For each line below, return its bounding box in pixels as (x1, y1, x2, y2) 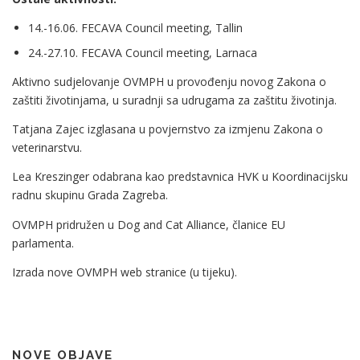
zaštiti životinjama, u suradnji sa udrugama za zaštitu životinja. (12, 92, 337, 108)
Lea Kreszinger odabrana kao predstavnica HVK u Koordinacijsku (12, 169, 348, 185)
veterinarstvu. (12, 140, 82, 156)
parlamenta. (12, 235, 74, 251)
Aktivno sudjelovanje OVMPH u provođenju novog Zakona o (12, 74, 326, 90)
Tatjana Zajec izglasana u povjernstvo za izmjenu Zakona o (12, 121, 323, 137)
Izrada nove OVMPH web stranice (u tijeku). (12, 264, 237, 280)
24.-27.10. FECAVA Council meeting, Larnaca (28, 45, 257, 60)
